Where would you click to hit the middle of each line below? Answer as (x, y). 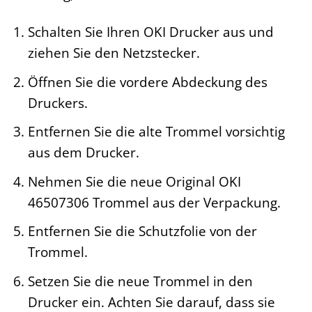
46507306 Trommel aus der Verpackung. (154, 202)
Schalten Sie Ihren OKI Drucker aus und (150, 32)
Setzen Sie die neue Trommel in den (140, 281)
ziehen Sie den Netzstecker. (114, 53)
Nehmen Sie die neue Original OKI (134, 181)
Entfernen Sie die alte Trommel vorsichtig (156, 132)
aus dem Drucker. (83, 153)
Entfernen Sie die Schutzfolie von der (142, 231)
